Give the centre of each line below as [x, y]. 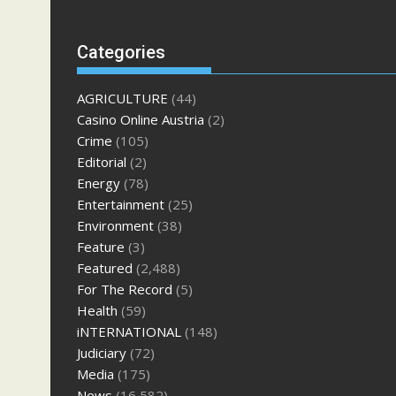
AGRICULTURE [122, 98]
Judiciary [102, 352]
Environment [115, 225]
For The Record [125, 289]
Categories [121, 52]
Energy [99, 183]
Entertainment [121, 204]
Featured [105, 267]
